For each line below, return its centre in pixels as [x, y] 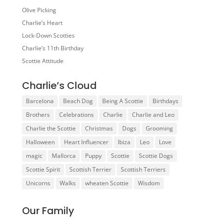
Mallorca [64, 156]
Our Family [48, 211]
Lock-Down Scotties [48, 36]
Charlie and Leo [153, 115]
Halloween [40, 142]
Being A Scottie [122, 101]
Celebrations [76, 115]
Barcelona [40, 101]
